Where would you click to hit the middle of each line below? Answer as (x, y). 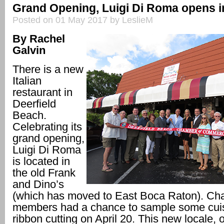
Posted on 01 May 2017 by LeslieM (83, 20)
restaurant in (42, 92)
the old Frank (44, 173)
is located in (41, 161)
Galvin (29, 50)
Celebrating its (47, 127)
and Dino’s (38, 184)
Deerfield (34, 104)
